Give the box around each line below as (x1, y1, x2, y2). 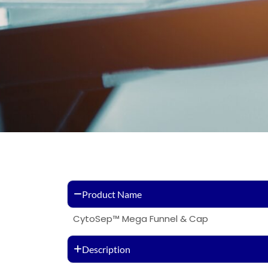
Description (82, 243, 130, 255)
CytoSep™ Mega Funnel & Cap (73, 212, 208, 225)
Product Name (82, 188, 142, 200)
